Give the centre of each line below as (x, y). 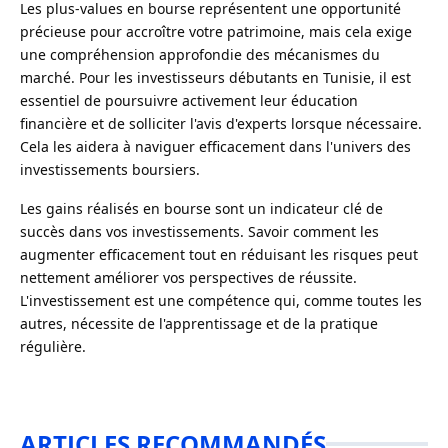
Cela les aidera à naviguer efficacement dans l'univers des (215, 147)
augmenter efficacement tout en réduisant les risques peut (219, 255)
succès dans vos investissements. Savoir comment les (199, 232)
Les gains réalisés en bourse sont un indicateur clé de (201, 209)
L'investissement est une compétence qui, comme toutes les (221, 301)
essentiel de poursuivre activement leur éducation (189, 101)
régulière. (53, 347)
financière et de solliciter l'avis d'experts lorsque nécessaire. (221, 124)
